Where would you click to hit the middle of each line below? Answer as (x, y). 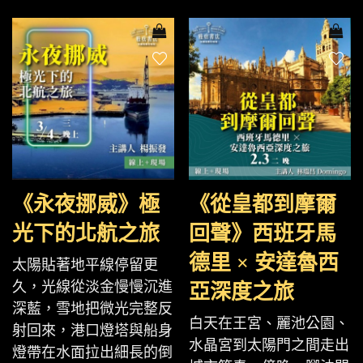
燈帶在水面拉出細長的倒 (92, 352)
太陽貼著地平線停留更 (85, 265)
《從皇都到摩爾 (263, 205)
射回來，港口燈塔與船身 (92, 331)
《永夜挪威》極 (86, 205)
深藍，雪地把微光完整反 (92, 309)
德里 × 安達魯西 (264, 263)
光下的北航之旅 (86, 234)
